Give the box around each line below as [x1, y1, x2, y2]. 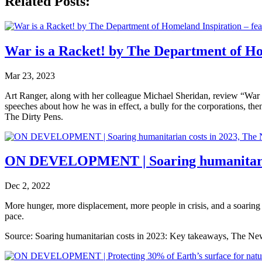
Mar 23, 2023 [5, 70, 55, 81]
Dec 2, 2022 [5, 181, 50, 191]
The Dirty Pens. [5, 111, 63, 122]
